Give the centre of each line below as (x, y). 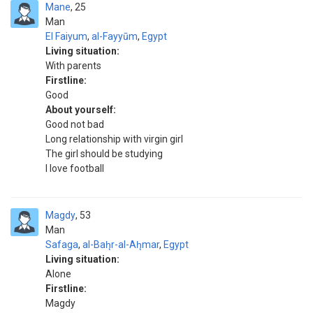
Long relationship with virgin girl (114, 139)
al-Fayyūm (115, 36)
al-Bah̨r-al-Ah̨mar (121, 245)
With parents (73, 66)
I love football (75, 168)
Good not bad (75, 124)
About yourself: (81, 110)
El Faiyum (66, 36)
